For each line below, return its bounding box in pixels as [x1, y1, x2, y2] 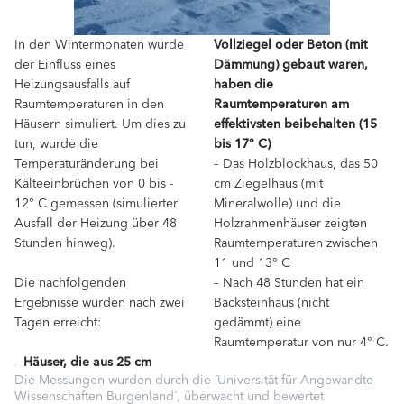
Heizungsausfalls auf [14, 74, 130, 96]
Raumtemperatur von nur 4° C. [213, 332, 389, 354]
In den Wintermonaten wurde [14, 34, 184, 57]
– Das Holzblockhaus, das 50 [213, 153, 378, 176]
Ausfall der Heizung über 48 [14, 213, 177, 235]
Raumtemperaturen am [213, 94, 349, 116]
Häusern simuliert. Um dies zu [14, 114, 186, 136]
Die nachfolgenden [14, 272, 126, 295]
